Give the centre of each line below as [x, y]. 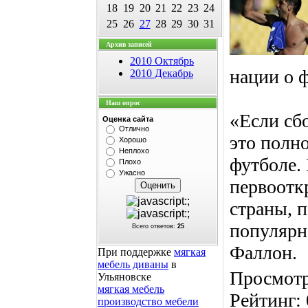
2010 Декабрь [162, 73]
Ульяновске [124, 277]
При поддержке [136, 252]
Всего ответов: [154, 226]
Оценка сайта [128, 119]
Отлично [134, 129]
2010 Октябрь [162, 61]
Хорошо [133, 140]
